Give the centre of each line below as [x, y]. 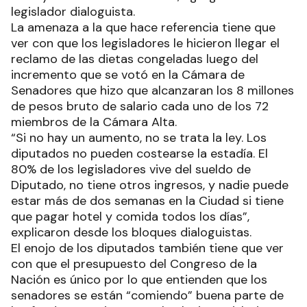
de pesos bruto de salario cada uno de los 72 [140, 107]
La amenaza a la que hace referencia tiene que [143, 28]
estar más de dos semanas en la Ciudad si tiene [147, 201]
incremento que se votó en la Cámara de [128, 75]
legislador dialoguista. [73, 12]
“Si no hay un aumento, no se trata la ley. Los [139, 138]
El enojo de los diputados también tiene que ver [147, 248]
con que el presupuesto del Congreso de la [134, 264]
